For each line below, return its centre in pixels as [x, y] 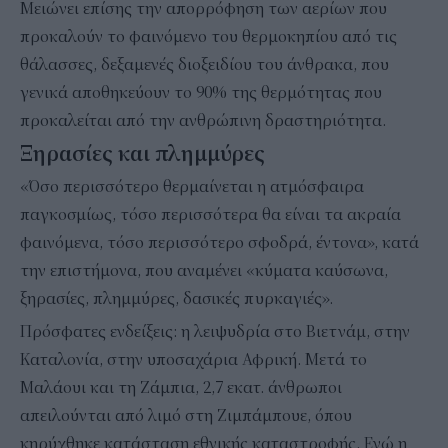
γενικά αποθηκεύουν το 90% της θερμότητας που [201, 92]
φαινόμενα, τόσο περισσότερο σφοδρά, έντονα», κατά [219, 242]
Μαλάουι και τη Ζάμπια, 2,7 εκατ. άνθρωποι [181, 387]
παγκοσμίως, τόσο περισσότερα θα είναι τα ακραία [210, 214]
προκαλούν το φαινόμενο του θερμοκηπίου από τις [208, 36]
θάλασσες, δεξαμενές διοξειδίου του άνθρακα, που [204, 64]
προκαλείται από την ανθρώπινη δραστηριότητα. [203, 120]
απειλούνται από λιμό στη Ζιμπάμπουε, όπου [186, 415]
